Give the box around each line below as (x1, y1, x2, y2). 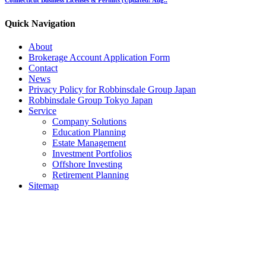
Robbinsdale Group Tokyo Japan (28, 94, 153, 105)
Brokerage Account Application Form (28, 52, 170, 62)
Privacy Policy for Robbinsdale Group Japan (28, 84, 196, 94)
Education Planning (52, 126, 126, 137)
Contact (28, 62, 58, 73)
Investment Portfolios (52, 148, 132, 159)
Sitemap (28, 180, 59, 191)
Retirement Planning (52, 169, 129, 180)
